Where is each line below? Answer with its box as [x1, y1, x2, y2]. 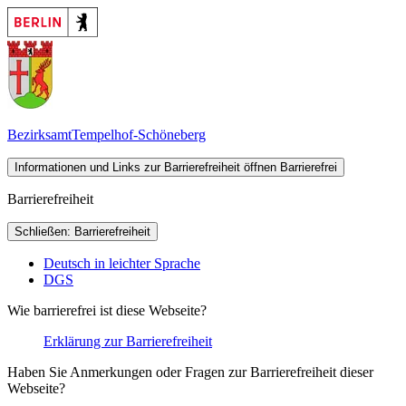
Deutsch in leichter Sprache [43, 256, 200, 272]
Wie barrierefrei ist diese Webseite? [7, 303, 207, 319]
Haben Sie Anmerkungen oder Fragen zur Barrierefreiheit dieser [7, 364, 373, 381]
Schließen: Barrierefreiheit [14, 225, 150, 239]
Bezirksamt [7, 127, 72, 143]
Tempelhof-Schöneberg [72, 127, 206, 143]
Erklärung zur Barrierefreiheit [43, 333, 212, 350]
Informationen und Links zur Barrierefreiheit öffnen [14, 160, 276, 175]
